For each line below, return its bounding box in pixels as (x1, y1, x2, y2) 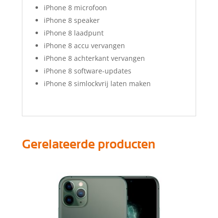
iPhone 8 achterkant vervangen (43, 54, 145, 63)
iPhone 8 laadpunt (43, 28, 104, 38)
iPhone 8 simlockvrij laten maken (43, 79, 151, 89)
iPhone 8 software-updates (43, 66, 131, 76)
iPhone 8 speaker (43, 16, 100, 25)
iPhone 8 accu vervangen (43, 41, 125, 51)
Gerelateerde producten (21, 138, 155, 151)
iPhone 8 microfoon (43, 3, 107, 13)
